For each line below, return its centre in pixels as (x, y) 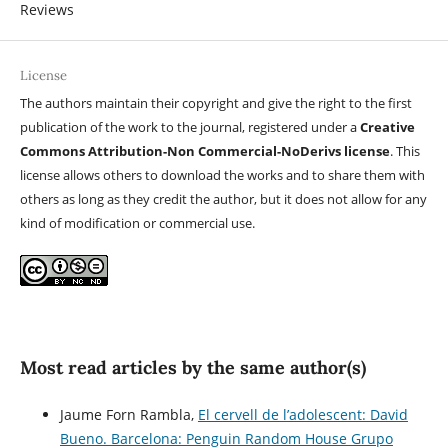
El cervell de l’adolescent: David (302, 415)
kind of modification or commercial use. (137, 223)
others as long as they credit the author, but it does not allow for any (223, 199)
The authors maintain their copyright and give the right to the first (215, 103)
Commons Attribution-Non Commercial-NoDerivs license (204, 151)
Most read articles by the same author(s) (192, 368)
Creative (387, 127)
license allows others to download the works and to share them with (222, 175)
